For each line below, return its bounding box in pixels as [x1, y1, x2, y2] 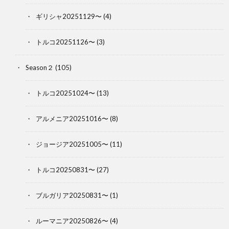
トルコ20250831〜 [36, 165, 95, 174]
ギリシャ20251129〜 [36, 12, 102, 20]
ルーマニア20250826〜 [36, 216, 108, 225]
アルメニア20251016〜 [36, 114, 108, 123]
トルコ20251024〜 [36, 88, 95, 97]
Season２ [26, 63, 54, 72]
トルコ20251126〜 [36, 37, 95, 46]
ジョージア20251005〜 [36, 140, 108, 148]
